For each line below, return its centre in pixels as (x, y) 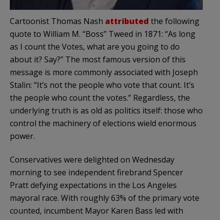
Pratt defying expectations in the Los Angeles (93, 185)
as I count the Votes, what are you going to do (95, 46)
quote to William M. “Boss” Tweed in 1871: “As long (103, 34)
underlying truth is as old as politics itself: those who (106, 110)
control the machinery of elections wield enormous (103, 123)
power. (22, 136)
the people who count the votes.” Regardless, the (100, 97)
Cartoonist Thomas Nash (57, 21)
